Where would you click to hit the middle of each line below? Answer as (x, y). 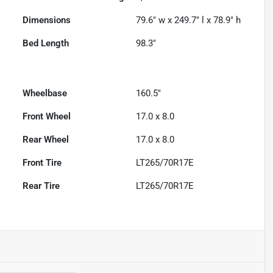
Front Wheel (47, 117)
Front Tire (42, 163)
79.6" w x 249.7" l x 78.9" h (189, 20)
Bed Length (46, 44)
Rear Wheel (46, 140)
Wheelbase (45, 94)
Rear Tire (41, 186)
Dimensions (47, 20)
